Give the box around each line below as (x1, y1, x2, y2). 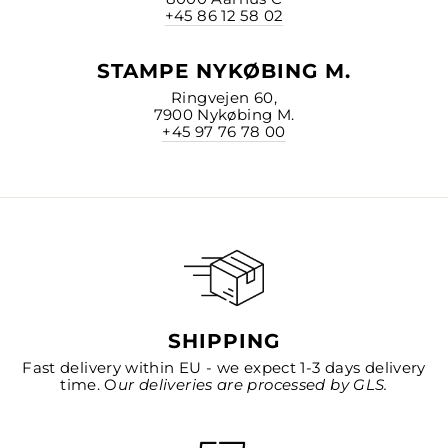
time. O (60, 375, 118, 394)
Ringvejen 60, (171, 88, 277, 107)
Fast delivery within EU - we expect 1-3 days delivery (22, 358, 426, 377)
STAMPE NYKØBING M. (97, 58, 351, 83)
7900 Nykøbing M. (153, 105, 295, 124)
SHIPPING (168, 328, 280, 353)
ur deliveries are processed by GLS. (117, 375, 388, 394)
